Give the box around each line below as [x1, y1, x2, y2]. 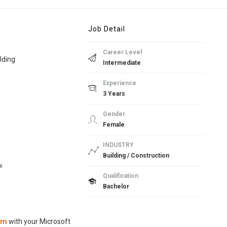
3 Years [102, 90, 125, 97]
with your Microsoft [7, 217, 70, 225]
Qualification [102, 172, 138, 179]
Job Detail [88, 24, 125, 33]
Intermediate [102, 59, 141, 66]
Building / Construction [102, 152, 169, 159]
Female [102, 121, 125, 128]
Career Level [102, 48, 142, 56]
